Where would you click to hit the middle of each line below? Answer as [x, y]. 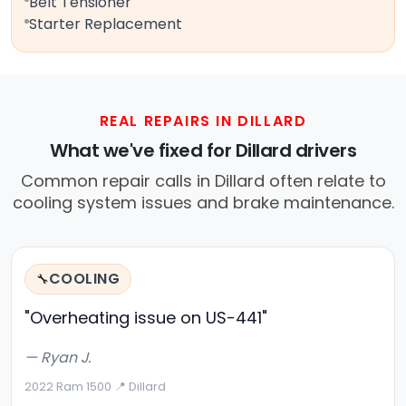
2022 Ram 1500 [68, 387]
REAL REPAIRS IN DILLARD [203, 121]
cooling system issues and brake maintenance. [203, 203]
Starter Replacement [106, 24]
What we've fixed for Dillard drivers [203, 151]
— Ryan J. [58, 358]
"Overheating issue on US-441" [146, 318]
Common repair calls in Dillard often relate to [203, 181]
